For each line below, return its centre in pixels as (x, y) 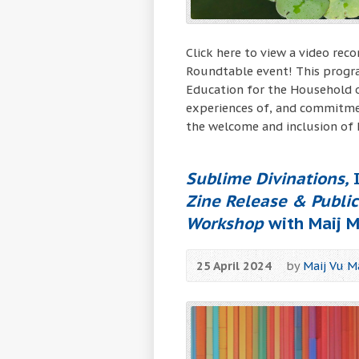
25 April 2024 (234, 266)
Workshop (225, 224)
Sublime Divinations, (267, 179)
